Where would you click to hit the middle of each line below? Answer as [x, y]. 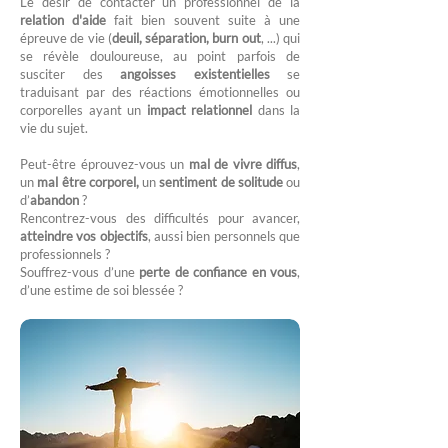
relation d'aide [63, 20]
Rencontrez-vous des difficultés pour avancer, [160, 218]
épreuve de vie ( [66, 38]
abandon [54, 200]
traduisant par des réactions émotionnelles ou [160, 92]
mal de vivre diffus [242, 164]
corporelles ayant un [80, 110]
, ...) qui [280, 38]
